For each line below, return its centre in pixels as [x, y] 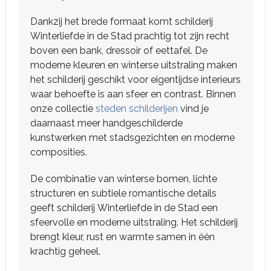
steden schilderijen [137, 109]
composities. [59, 152]
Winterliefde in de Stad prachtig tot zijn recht [130, 36]
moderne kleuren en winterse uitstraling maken [134, 65]
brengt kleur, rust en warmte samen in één [122, 237]
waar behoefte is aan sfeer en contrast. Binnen [133, 94]
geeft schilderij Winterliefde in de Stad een [124, 208]
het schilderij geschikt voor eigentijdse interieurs [135, 80]
